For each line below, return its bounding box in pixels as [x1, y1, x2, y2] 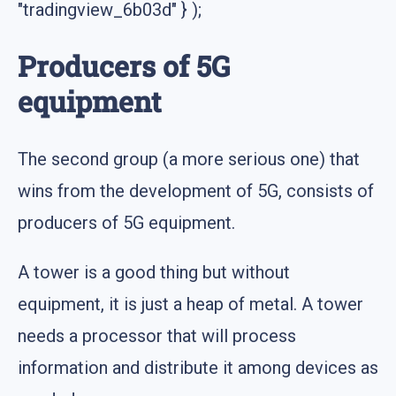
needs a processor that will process [18, 324, 296, 346]
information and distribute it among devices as [18, 356, 378, 378]
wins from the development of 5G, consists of [18, 179, 374, 202]
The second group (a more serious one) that [18, 148, 360, 170]
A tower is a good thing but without [18, 261, 290, 283]
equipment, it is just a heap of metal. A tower [18, 293, 363, 315]
